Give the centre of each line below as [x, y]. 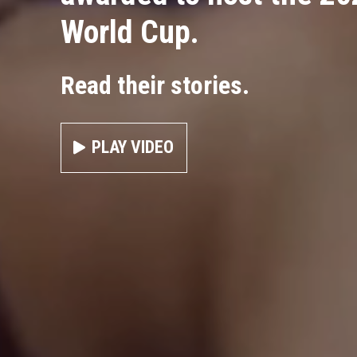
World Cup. [130, 32]
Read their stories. [155, 85]
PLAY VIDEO [133, 147]
